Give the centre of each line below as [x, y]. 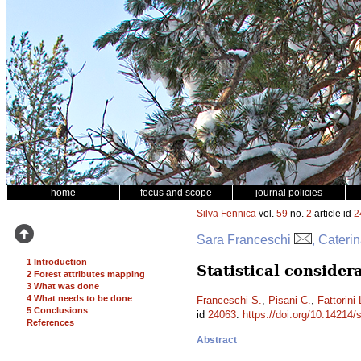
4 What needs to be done [79, 298]
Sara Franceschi [245, 240]
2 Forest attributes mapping [86, 274]
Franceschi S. [229, 300]
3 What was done [63, 286]
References [50, 322]
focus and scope [176, 193]
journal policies [289, 193]
